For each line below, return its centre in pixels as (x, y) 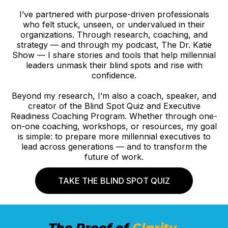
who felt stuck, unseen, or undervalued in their (114, 24)
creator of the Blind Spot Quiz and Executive (114, 106)
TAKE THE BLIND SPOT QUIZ (114, 180)
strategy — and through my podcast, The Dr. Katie (114, 45)
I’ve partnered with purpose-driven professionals (114, 14)
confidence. (114, 75)
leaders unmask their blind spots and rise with (114, 65)
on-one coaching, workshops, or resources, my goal (114, 126)
